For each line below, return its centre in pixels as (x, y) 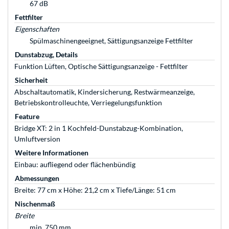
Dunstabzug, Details (46, 55)
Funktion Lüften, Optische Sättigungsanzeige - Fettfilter (101, 66)
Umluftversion (37, 139)
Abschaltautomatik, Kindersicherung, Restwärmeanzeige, (105, 92)
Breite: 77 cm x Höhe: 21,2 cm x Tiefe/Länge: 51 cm (95, 190)
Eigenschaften (37, 29)
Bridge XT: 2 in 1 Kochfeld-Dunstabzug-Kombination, (99, 128)
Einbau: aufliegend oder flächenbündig (75, 165)
